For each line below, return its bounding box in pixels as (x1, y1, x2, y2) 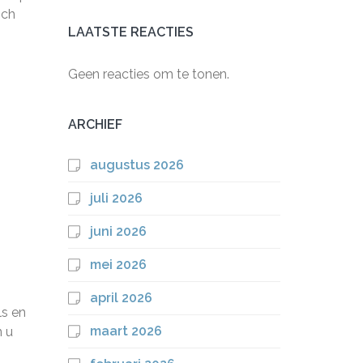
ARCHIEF (67, 117, 122, 132)
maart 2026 (89, 323, 162, 339)
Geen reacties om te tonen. (67, 66, 229, 82)
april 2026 (89, 290, 152, 305)
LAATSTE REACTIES (67, 24, 194, 40)
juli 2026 (89, 190, 143, 206)
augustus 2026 (89, 157, 184, 173)
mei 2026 (89, 257, 147, 272)
